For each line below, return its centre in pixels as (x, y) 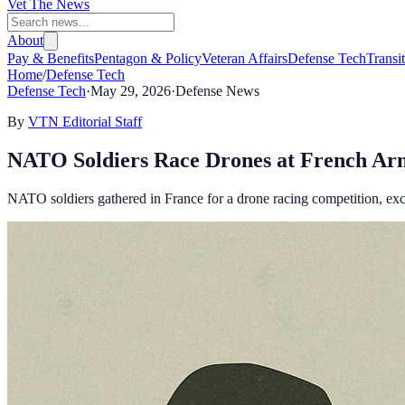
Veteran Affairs (245, 58)
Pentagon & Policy (148, 58)
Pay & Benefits (51, 58)
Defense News (217, 91)
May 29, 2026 (131, 91)
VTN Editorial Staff (85, 122)
